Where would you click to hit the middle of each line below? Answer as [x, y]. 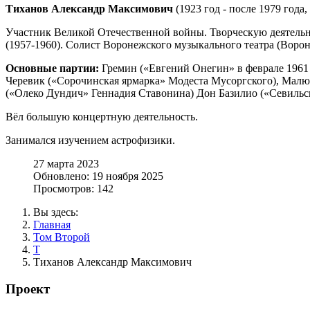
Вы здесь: [58, 212]
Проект [28, 289]
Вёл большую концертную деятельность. [102, 116]
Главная [52, 224]
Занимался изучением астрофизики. [90, 140]
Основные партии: [52, 68]
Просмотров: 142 [73, 188]
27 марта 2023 [66, 163]
